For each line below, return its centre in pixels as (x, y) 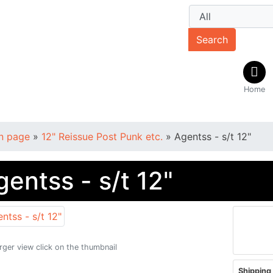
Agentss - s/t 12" (213, 136)
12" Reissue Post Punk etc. (104, 136)
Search (212, 40)
